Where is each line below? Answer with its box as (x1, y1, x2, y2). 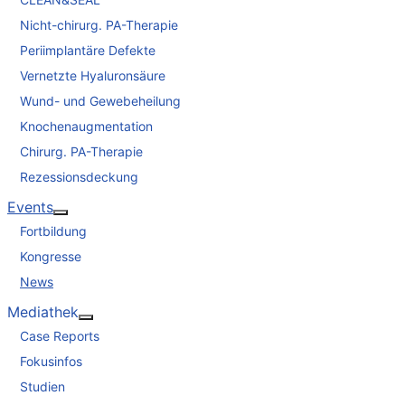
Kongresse (20, 248, 81, 264)
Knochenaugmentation (20, 118, 153, 134)
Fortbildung (20, 222, 87, 239)
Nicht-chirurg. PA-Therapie (20, 16, 178, 33)
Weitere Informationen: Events (60, 213, 265, 232)
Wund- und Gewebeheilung (20, 92, 181, 108)
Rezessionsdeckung (20, 168, 138, 184)
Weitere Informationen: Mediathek (85, 318, 316, 337)
